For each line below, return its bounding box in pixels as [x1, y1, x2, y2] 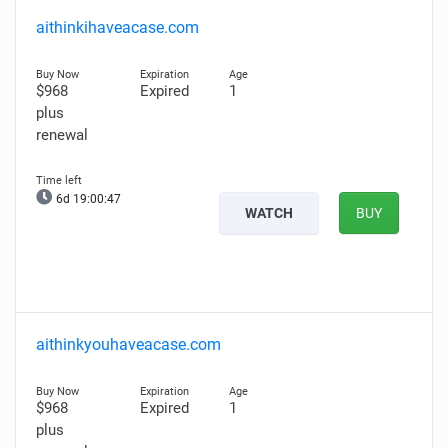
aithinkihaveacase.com [36, 18, 199, 37]
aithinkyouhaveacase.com [36, 335, 221, 354]
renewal [36, 126, 88, 144]
